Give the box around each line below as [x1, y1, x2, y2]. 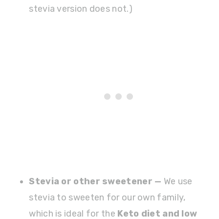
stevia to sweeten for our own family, [29, 192, 186, 203]
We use [163, 176, 193, 187]
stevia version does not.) [29, 3, 132, 15]
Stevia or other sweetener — [29, 176, 164, 187]
